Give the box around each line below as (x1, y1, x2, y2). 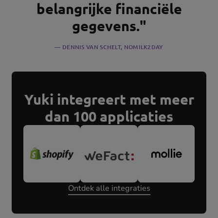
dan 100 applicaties (45, 108, 173, 126)
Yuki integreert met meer (24, 91, 194, 109)
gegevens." (72, 17, 146, 35)
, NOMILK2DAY (121, 43, 163, 52)
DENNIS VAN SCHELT (62, 43, 121, 52)
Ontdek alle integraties (68, 182, 150, 194)
